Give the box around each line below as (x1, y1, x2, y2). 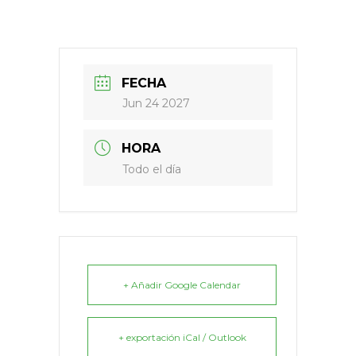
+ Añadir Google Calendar (123, 278, 241, 291)
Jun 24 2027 (122, 95, 190, 110)
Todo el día (122, 161, 181, 176)
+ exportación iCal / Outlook (118, 331, 246, 343)
